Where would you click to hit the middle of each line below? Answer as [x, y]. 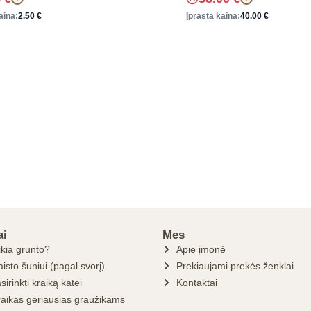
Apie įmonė [201, 249]
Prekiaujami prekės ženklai [235, 266]
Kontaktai [197, 283]
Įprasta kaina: [213, 16]
